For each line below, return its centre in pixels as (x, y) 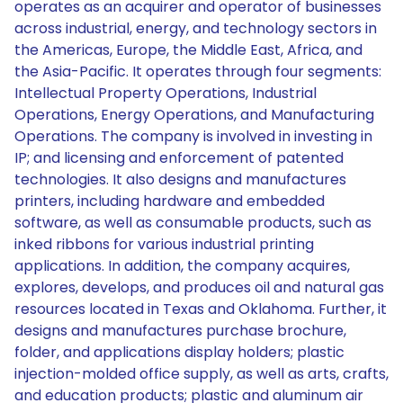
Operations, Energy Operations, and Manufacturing (194, 115)
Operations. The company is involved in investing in (193, 136)
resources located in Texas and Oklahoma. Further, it (201, 309)
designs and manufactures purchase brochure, (180, 331)
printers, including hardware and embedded (170, 201)
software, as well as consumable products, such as (193, 223)
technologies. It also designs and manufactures (180, 179)
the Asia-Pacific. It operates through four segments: (198, 72)
